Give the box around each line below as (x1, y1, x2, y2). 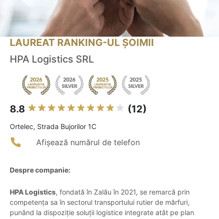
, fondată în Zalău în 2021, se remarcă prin (56, 188, 190, 197)
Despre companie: (10, 166, 70, 175)
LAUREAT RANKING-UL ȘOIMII (10, 37, 154, 49)
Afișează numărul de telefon (36, 137, 140, 148)
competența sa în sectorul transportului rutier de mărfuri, (10, 198, 190, 207)
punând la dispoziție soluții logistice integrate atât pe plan (10, 208, 194, 217)
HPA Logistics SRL (10, 53, 94, 66)
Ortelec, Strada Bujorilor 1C (10, 122, 96, 131)
